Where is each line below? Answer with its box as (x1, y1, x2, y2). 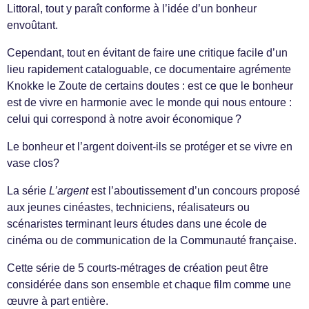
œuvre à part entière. (7, 295, 108, 307)
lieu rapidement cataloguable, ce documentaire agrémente (7, 63, 291, 75)
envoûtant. (7, 19, 58, 31)
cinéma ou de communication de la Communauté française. (7, 235, 297, 246)
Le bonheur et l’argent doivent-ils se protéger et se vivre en (7, 141, 292, 152)
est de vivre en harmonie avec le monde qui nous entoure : (7, 97, 292, 108)
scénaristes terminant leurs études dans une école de (7, 218, 267, 230)
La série (7, 185, 49, 197)
